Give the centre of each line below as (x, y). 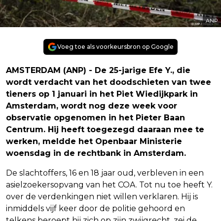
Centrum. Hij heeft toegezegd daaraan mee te (105, 129)
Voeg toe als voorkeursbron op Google (115, 46)
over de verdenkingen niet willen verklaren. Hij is (102, 196)
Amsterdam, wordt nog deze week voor (92, 106)
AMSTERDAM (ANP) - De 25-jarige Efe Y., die (98, 70)
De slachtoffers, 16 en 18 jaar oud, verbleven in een (105, 173)
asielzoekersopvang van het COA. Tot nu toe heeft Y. (109, 184)
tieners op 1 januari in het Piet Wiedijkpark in (102, 94)
